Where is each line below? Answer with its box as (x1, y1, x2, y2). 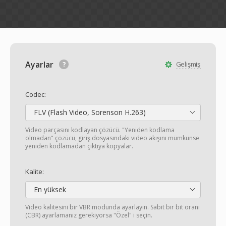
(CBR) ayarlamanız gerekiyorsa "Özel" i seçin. (25, 211, 152, 219)
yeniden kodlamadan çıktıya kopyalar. (25, 142, 133, 150)
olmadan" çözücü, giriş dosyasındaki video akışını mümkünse (25, 134, 199, 142)
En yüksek (32, 185, 66, 194)
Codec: (25, 90, 46, 99)
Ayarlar (25, 59, 55, 70)
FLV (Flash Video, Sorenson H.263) (32, 107, 146, 117)
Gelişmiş (176, 60, 200, 69)
